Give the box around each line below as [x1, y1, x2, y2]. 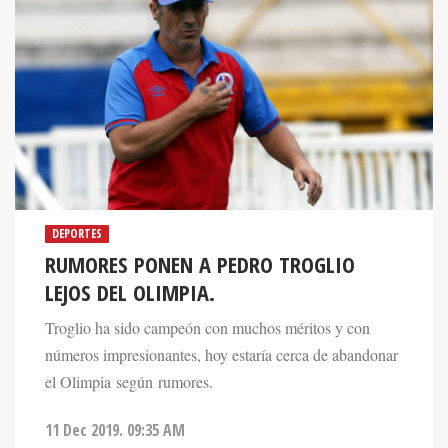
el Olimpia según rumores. [45, 371, 213, 394]
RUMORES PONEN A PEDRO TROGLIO [45, 249, 355, 281]
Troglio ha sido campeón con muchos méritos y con [45, 317, 370, 340]
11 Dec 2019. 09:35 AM [45, 419, 185, 442]
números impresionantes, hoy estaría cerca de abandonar [45, 344, 398, 367]
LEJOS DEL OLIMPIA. [45, 277, 215, 309]
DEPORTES [52, 225, 102, 243]
